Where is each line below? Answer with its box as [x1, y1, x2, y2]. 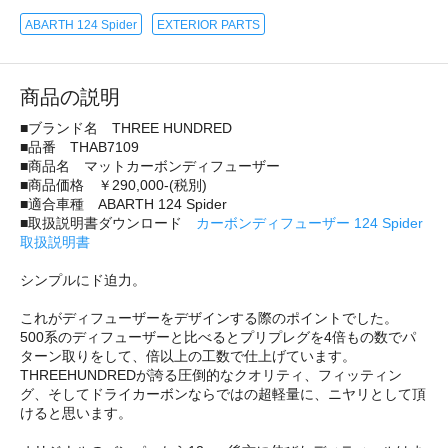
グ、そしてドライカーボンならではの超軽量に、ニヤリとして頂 [20, 385, 426, 402]
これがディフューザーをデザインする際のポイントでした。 [20, 309, 398, 326]
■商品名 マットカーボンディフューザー [20, 157, 280, 174]
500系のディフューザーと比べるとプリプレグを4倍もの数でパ [20, 328, 416, 345]
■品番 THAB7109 [20, 138, 139, 155]
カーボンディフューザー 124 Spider [196, 214, 423, 231]
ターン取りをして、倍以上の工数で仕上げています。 [20, 347, 356, 364]
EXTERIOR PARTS [157, 17, 260, 32]
